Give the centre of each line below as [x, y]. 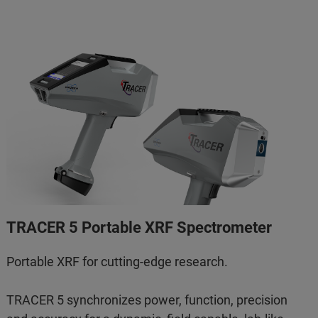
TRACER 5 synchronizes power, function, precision [147, 300]
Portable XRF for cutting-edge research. [117, 261]
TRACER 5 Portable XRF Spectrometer [139, 227]
